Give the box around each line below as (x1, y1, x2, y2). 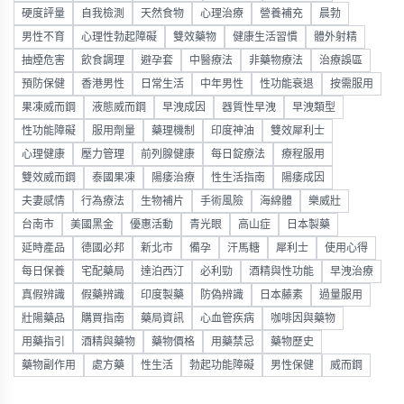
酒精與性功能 (249, 266, 314, 278)
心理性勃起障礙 (81, 32, 157, 43)
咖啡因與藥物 (271, 313, 335, 325)
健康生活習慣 (233, 32, 298, 43)
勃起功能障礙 (189, 360, 254, 372)
